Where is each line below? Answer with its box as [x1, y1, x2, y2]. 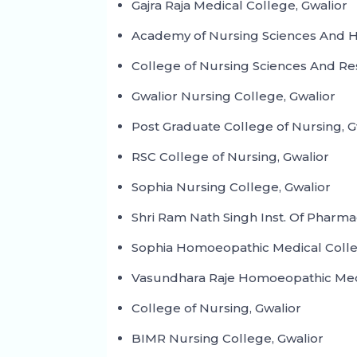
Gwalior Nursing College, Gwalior [131, 88, 336, 104]
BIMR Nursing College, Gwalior [131, 331, 324, 347]
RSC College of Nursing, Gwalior [131, 149, 330, 165]
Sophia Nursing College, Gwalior [131, 179, 331, 195]
